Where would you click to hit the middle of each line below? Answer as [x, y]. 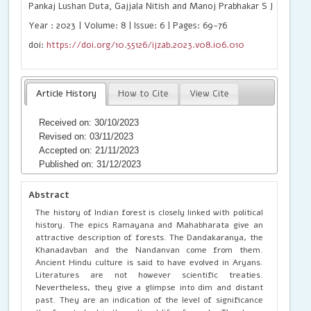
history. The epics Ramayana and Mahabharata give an [149, 225]
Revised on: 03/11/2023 [86, 136]
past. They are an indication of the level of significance [149, 300]
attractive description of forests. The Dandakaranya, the [149, 237]
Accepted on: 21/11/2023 [89, 150]
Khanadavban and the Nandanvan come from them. [149, 250]
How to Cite [143, 94]
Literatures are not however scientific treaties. [149, 275]
